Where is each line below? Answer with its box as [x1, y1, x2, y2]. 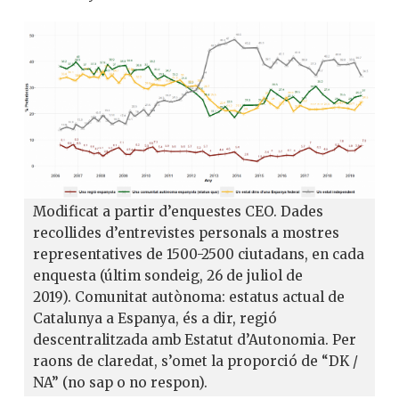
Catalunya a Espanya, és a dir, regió [33, 310, 277, 328]
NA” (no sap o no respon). [33, 374, 208, 392]
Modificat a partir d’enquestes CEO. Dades [33, 203, 323, 221]
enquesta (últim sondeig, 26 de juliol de [33, 267, 303, 285]
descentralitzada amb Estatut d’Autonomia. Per [33, 331, 356, 349]
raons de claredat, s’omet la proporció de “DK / [33, 353, 358, 370]
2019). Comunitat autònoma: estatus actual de [33, 289, 345, 306]
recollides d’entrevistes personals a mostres [33, 224, 339, 242]
